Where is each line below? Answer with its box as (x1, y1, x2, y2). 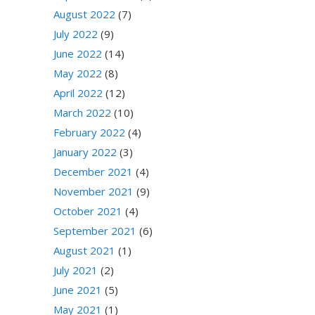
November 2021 (53, 184, 134, 199)
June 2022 (53, 46, 102, 61)
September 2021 (53, 224, 136, 238)
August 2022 (53, 7, 115, 22)
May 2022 (53, 66, 102, 81)
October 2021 (53, 204, 122, 219)
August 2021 (53, 243, 115, 258)
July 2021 (53, 263, 98, 278)
